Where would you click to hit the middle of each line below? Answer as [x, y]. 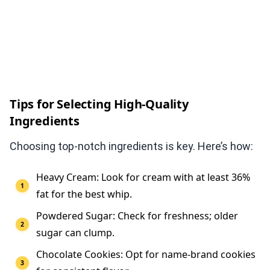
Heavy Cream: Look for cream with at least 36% [143, 177]
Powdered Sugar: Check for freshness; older [137, 216]
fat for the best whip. [84, 194]
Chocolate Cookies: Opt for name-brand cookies [146, 255]
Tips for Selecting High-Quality [99, 104]
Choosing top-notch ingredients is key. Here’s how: [131, 146]
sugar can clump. [75, 233]
